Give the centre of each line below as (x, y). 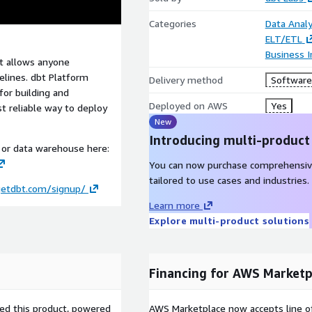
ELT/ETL (283, 39)
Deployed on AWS (188, 106)
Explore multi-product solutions (229, 220)
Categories (173, 23)
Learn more (174, 205)
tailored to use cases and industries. (229, 180)
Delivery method (186, 80)
